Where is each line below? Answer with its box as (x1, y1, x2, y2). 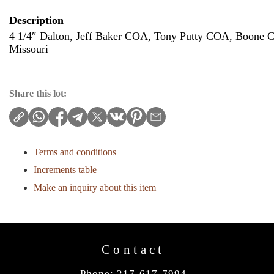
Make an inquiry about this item (34, 182, 156, 193)
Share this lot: (9, 88, 67, 98)
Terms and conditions (34, 147, 116, 157)
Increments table (34, 165, 97, 175)
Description (9, 14, 64, 26)
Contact (102, 242, 165, 257)
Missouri (9, 43, 48, 55)
